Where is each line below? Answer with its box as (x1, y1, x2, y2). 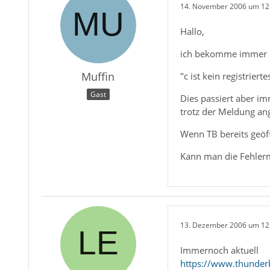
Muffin (81, 69, 115, 84)
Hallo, (180, 25, 204, 37)
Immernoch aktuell (180, 244, 259, 256)
